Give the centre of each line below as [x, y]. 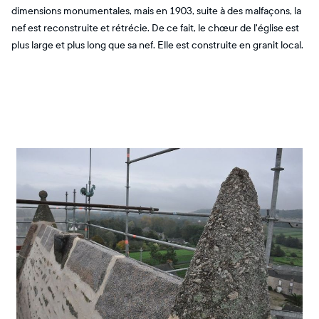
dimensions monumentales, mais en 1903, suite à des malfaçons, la [156, 11]
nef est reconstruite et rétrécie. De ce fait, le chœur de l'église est [155, 28]
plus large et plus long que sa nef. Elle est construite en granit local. [157, 45]
